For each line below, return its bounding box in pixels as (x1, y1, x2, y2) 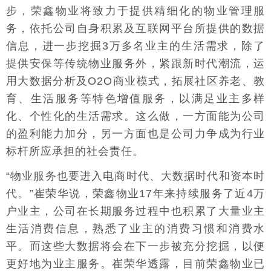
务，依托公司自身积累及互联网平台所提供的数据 (6, 22, 265, 34)
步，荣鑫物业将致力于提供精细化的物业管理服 (6, 5, 265, 17)
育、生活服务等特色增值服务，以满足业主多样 (6, 93, 265, 105)
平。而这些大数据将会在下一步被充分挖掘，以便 (6, 240, 265, 252)
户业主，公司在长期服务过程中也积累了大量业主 (6, 205, 265, 217)
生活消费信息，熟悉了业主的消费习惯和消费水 (6, 223, 265, 235)
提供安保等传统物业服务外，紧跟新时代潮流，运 (6, 57, 265, 70)
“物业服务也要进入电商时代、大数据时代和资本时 (6, 170, 265, 182)
